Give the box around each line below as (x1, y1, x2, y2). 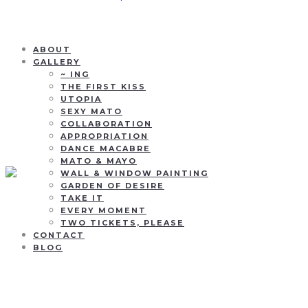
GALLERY (33, 57, 80, 67)
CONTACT (33, 230, 85, 240)
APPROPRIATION (60, 131, 148, 141)
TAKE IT (60, 193, 104, 203)
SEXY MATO (60, 107, 122, 116)
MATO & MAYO (60, 156, 137, 166)
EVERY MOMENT (60, 206, 146, 215)
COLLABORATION (60, 119, 152, 129)
